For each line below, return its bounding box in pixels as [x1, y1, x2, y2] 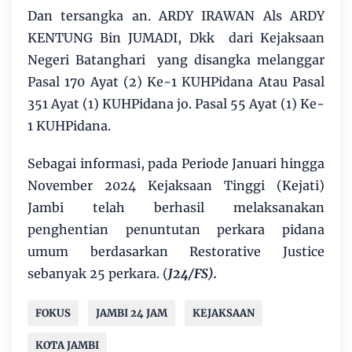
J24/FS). [168, 266, 217, 282]
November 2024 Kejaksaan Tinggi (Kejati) [27, 178, 324, 194]
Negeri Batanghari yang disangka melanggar [27, 52, 324, 68]
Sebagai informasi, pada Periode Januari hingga [27, 156, 324, 172]
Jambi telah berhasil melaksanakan [27, 200, 324, 216]
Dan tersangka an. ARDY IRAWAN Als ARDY [27, 8, 324, 24]
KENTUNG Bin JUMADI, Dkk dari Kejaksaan [27, 30, 324, 46]
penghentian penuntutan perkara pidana [27, 222, 324, 238]
